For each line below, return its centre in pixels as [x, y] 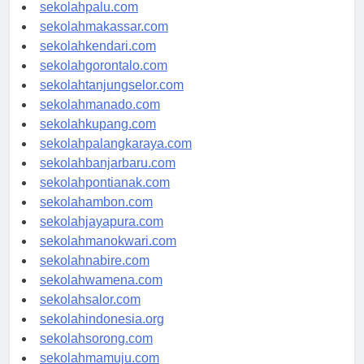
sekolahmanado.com [100, 119]
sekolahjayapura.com [102, 236]
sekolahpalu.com [89, 21]
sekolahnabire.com [95, 275]
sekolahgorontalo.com [104, 80]
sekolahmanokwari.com [108, 255]
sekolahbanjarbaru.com [108, 177]
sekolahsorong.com [96, 353]
